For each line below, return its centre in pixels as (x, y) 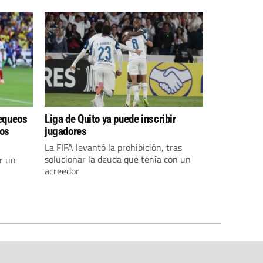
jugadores (66, 131)
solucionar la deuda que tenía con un (118, 159)
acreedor (62, 171)
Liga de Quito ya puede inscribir (110, 119)
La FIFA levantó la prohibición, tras (113, 147)
